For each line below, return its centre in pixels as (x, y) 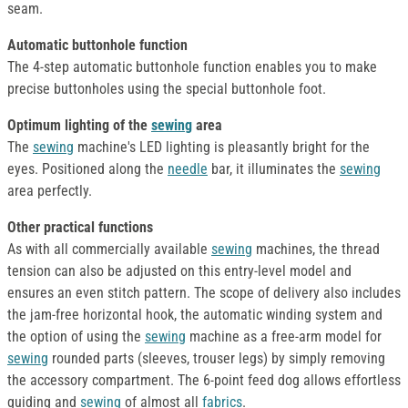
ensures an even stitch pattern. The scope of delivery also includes (204, 293)
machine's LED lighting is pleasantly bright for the (222, 148)
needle (188, 169)
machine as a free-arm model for (284, 337)
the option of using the (76, 337)
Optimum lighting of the (79, 126)
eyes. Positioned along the (87, 169)
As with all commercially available (109, 250)
